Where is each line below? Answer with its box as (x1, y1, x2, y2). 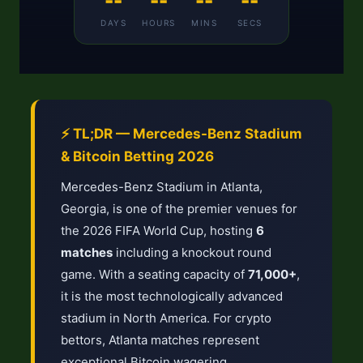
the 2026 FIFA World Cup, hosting (61, 223, 256, 238)
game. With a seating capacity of (61, 267, 248, 282)
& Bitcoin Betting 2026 (61, 148, 214, 164)
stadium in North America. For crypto (61, 310, 271, 326)
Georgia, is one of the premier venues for (61, 201, 297, 216)
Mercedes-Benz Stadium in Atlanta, (61, 179, 263, 194)
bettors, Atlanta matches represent (61, 332, 259, 348)
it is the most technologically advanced (61, 288, 283, 304)
